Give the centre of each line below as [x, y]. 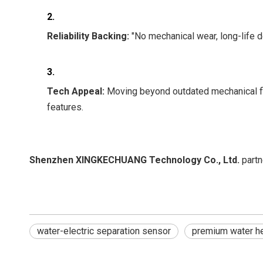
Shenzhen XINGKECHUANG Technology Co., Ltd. [134, 160]
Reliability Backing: [88, 36]
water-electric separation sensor [104, 231]
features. [65, 107]
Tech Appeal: [76, 91]
